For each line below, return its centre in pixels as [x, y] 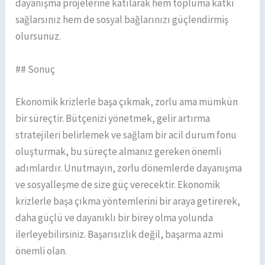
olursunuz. [38, 36]
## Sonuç [35, 69]
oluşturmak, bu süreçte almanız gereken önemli [119, 151]
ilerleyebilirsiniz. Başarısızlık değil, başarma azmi [119, 234]
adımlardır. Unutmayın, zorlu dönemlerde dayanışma [129, 168]
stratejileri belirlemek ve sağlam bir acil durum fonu [126, 135]
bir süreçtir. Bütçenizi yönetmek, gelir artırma [113, 118]
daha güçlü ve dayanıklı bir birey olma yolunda [114, 217]
